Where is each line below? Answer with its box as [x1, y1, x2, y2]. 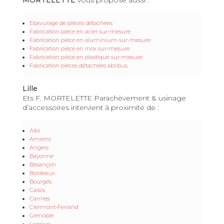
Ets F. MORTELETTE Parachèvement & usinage [22, 93, 186, 102]
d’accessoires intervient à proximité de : [22, 102, 159, 112]
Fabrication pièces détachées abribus [29, 61, 127, 69]
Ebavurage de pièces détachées [29, 19, 112, 26]
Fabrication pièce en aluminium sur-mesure [29, 36, 150, 43]
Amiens [29, 135, 51, 142]
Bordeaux [29, 169, 55, 176]
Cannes [29, 194, 50, 202]
